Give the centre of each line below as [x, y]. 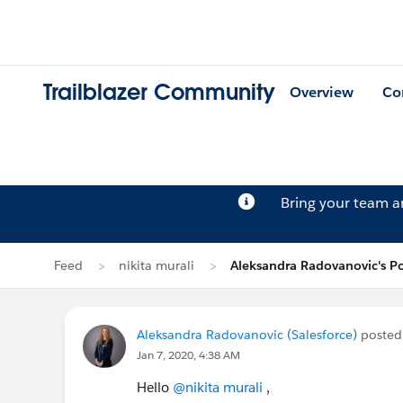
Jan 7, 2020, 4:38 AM [188, 355]
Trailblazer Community [159, 93]
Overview [322, 93]
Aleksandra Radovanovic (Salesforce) [247, 335]
